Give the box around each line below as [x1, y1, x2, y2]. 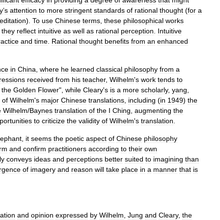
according [88, 145, 119, 153]
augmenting [135, 107, 171, 114]
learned [71, 65, 94, 73]
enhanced [157, 37, 188, 45]
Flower [38, 86, 59, 94]
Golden [13, 86, 36, 94]
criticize [42, 117, 65, 125]
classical [96, 65, 122, 73]
